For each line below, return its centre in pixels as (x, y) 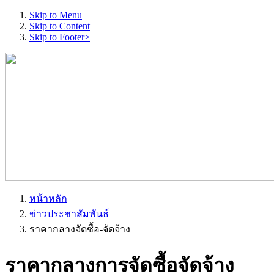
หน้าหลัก (48, 198)
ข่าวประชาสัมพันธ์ (69, 214)
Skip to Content (60, 26)
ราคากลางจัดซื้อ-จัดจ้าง (80, 229)
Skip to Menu (56, 15)
